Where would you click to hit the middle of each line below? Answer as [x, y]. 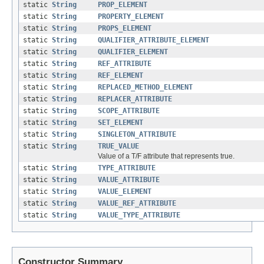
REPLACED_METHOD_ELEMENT [145, 88]
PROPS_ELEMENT [125, 29]
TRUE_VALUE [118, 146]
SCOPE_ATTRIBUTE [129, 111]
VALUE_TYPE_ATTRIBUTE [139, 215]
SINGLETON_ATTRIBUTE [137, 135]
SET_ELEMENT [121, 123]
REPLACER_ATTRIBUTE [135, 99]
